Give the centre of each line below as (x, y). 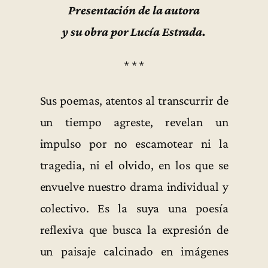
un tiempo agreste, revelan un (134, 122)
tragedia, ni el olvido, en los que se (134, 165)
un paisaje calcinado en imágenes (134, 251)
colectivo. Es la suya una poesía (134, 208)
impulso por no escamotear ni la (134, 143)
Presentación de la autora (134, 10)
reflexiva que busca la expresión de (134, 229)
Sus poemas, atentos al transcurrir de (134, 100)
